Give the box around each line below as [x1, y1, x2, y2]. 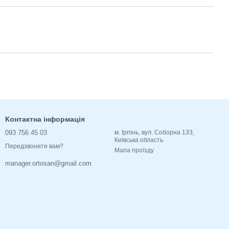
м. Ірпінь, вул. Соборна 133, [114, 129, 194, 136]
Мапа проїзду [114, 147, 154, 154]
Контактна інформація [5, 115, 85, 123]
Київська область [114, 136, 163, 144]
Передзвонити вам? [5, 143, 63, 150]
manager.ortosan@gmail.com [5, 159, 91, 168]
